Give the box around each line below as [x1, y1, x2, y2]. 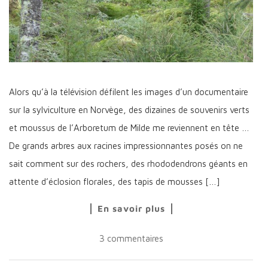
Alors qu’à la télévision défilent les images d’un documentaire [9, 86, 248, 97]
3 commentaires [99, 233, 163, 243]
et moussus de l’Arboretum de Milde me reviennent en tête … [9, 122, 249, 133]
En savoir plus [97, 203, 165, 214]
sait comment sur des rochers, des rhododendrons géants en [9, 158, 248, 169]
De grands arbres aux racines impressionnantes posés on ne [9, 140, 243, 151]
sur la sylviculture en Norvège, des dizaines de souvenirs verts [9, 104, 249, 115]
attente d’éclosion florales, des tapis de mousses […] [9, 176, 220, 187]
